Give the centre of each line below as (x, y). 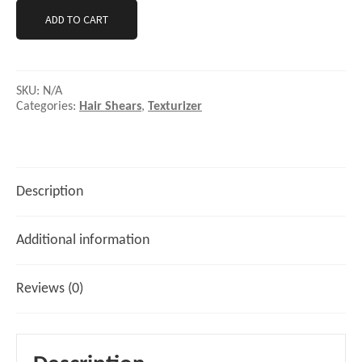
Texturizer (175, 106)
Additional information (83, 240)
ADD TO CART (77, 19)
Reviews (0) (50, 288)
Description (50, 192)
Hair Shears (110, 106)
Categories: (48, 106)
